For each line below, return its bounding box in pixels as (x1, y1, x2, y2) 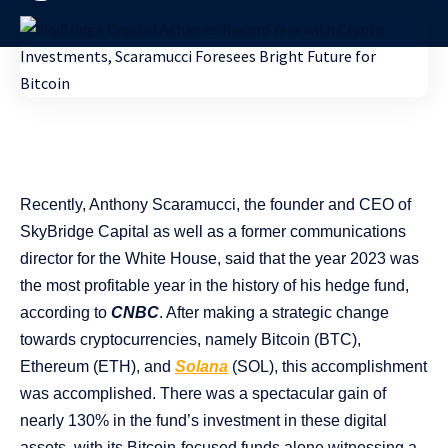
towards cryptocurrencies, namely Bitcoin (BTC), (20, 331, 361, 348)
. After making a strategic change (159, 304, 389, 321)
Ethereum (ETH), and (20, 358, 175, 375)
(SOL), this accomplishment (228, 358, 427, 375)
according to (20, 304, 111, 321)
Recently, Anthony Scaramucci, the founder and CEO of (20, 196, 411, 213)
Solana (175, 358, 228, 375)
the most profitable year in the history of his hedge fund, (20, 277, 409, 294)
